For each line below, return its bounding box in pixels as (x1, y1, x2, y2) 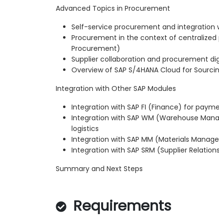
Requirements (69, 196, 171, 216)
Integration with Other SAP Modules (56, 84, 176, 94)
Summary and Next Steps (56, 164, 143, 174)
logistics (71, 124, 99, 134)
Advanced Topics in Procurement (56, 3, 170, 14)
